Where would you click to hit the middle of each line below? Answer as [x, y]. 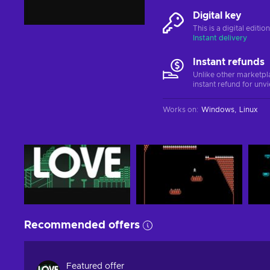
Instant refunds [229, 62]
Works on [180, 110]
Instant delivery [220, 38]
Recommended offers [82, 225]
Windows [218, 110]
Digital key [217, 16]
